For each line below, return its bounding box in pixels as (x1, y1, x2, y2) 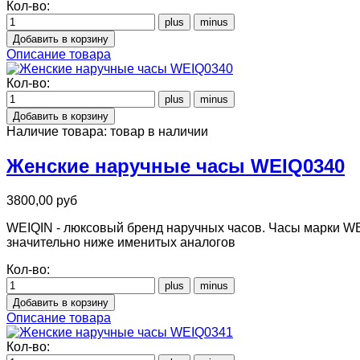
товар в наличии (110, 124, 208, 138)
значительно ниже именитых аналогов (6, 235, 235, 249)
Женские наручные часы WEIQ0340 (6, 154, 345, 177)
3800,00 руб (6, 193, 77, 207)
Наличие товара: (6, 124, 110, 138)
